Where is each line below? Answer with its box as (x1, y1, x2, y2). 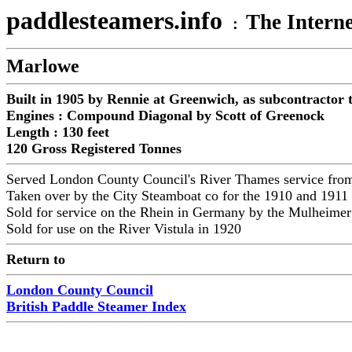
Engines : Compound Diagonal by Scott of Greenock (6, 108, 324, 123)
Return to (6, 251, 65, 267)
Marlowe (6, 56, 79, 76)
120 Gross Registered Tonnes (6, 141, 181, 156)
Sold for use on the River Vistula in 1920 (6, 221, 241, 236)
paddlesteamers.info (6, 6, 229, 35)
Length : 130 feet (6, 124, 109, 140)
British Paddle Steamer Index (6, 299, 186, 314)
